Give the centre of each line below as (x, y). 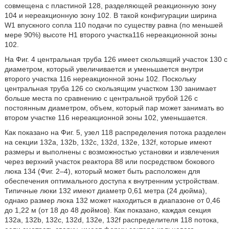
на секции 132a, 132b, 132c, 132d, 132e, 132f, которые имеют (108, 142)
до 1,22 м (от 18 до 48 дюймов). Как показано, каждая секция (108, 210)
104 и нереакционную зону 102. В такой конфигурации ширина (110, 15)
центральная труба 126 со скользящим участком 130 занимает (110, 88)
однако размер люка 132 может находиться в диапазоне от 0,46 (112, 200)
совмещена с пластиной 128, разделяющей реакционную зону (110, 6)
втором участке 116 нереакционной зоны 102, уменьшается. (106, 118)
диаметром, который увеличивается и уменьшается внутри (104, 69)
